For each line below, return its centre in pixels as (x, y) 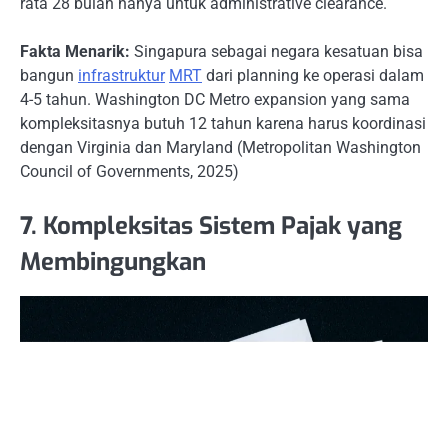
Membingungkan (113, 262)
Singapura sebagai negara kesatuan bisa (276, 52)
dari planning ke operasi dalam (313, 76)
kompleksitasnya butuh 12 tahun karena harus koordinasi (223, 124)
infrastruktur (121, 76)
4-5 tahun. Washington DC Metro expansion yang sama (215, 100)
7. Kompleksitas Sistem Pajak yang (211, 226)
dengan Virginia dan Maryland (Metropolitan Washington (220, 148)
